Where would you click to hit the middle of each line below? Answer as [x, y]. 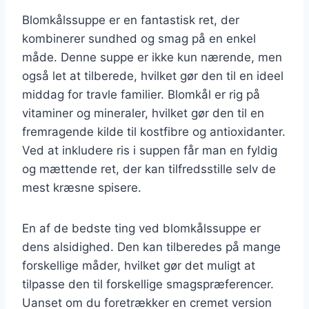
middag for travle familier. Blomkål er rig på [141, 94]
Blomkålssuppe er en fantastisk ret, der [131, 20]
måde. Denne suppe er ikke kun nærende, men [152, 57]
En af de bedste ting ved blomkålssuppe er [141, 228]
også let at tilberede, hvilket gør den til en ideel [153, 76]
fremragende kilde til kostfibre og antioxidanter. [154, 131]
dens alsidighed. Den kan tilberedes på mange [151, 247]
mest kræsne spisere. [82, 187]
